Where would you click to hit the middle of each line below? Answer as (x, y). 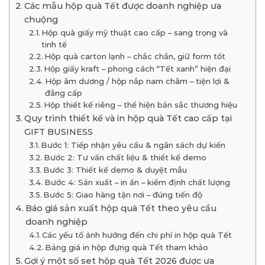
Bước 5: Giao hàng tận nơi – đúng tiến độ (123, 195)
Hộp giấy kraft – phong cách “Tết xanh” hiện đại (138, 69)
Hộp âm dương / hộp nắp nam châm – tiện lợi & (138, 81)
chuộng (41, 20)
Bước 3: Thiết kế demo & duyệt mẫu (115, 170)
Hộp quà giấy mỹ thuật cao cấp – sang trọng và (135, 33)
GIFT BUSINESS (58, 132)
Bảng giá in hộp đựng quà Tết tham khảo (127, 248)
